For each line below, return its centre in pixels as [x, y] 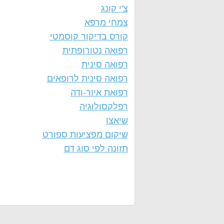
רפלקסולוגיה [103, 106]
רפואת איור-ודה [99, 92]
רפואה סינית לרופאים [87, 78]
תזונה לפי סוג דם [96, 148]
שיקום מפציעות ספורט [85, 134]
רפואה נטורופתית [95, 50]
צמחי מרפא [106, 22]
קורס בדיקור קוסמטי [89, 36]
